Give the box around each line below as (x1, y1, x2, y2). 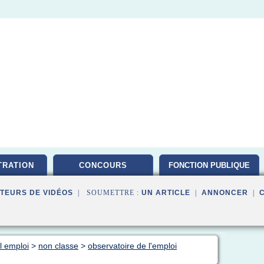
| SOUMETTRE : (73, 189, 141, 197)
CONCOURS (79, 161, 127, 170)
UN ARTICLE (141, 189, 190, 197)
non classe (38, 241, 78, 250)
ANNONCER (202, 189, 248, 197)
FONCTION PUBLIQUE (169, 161, 250, 170)
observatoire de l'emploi (88, 241, 177, 250)
